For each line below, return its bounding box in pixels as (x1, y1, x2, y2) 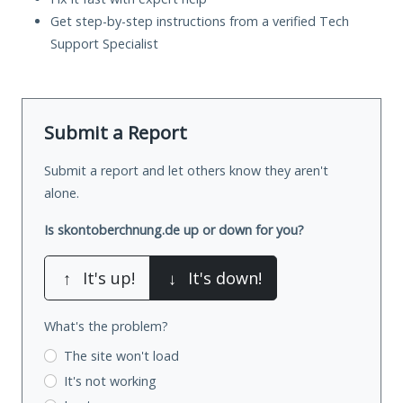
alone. (44, 184, 79, 201)
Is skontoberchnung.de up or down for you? (44, 220, 304, 238)
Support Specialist (50, 34, 158, 52)
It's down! (188, 266, 262, 289)
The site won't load (63, 346, 179, 364)
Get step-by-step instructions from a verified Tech (50, 12, 349, 30)
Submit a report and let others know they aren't (44, 161, 328, 179)
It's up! (83, 266, 135, 289)
